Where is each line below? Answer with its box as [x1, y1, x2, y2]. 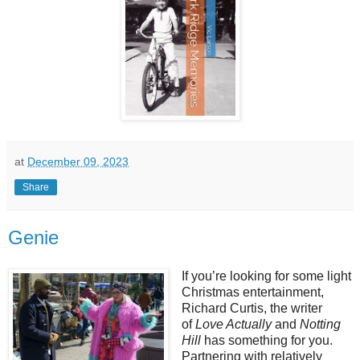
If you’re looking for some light [181, 269, 351, 284]
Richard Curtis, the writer [181, 301, 322, 316]
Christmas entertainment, [181, 285, 324, 300]
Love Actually [194, 317, 275, 332]
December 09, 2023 [27, 155, 129, 169]
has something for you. [200, 333, 333, 348]
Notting [299, 317, 341, 332]
